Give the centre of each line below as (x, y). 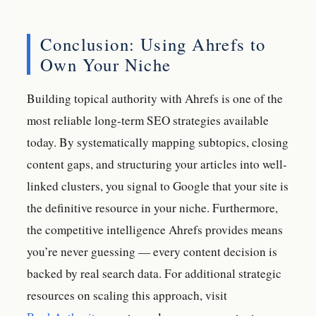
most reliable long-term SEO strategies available (148, 120)
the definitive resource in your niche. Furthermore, (152, 207)
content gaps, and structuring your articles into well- (157, 164)
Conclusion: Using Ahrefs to (153, 44)
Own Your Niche (106, 65)
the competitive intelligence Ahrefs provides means (155, 229)
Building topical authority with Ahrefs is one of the (155, 98)
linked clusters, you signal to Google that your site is (158, 186)
